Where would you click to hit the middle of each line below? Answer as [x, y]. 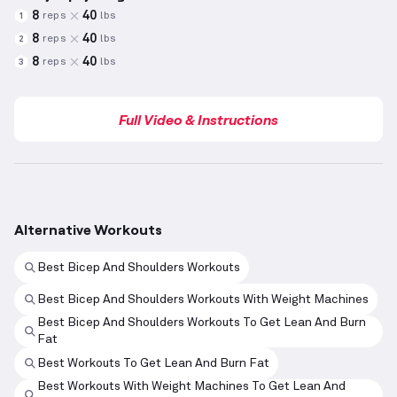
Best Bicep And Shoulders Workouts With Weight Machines [203, 299]
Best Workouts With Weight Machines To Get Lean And [191, 387]
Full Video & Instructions [198, 120]
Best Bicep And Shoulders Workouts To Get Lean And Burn [202, 323]
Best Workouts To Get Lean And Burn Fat [153, 363]
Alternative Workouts [88, 230]
